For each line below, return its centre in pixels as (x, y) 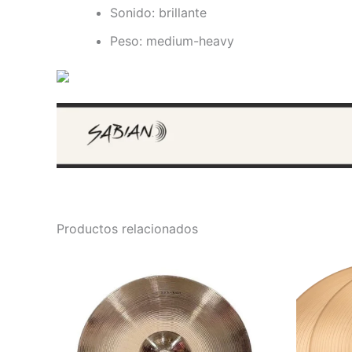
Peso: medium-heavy (172, 40)
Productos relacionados (127, 229)
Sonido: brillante (158, 12)
